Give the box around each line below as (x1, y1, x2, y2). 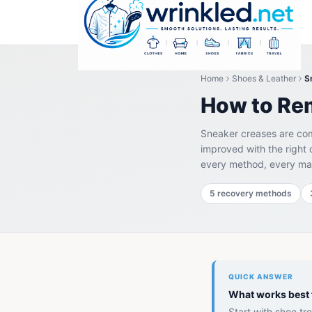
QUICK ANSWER (228, 272, 293, 281)
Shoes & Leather (232, 73, 296, 84)
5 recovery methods (210, 188, 292, 198)
